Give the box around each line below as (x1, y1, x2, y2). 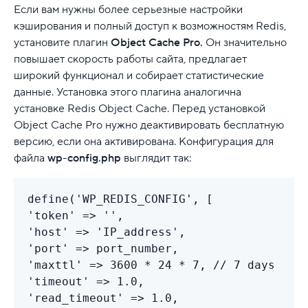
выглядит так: (121, 151, 192, 165)
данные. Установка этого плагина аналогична (14, 85, 241, 99)
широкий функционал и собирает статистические (14, 68, 264, 82)
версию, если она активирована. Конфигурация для (14, 134, 274, 148)
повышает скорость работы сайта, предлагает (14, 52, 247, 66)
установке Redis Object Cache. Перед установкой (14, 101, 265, 115)
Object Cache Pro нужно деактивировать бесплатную (14, 118, 284, 132)
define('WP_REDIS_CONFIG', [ (27, 192, 213, 206)
